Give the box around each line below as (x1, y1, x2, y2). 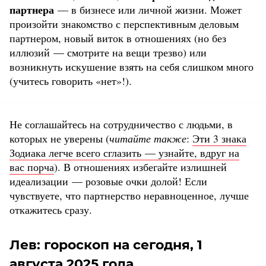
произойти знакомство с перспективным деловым (9, 17, 239, 31)
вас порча (9, 160, 54, 175)
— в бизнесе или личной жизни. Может (54, 2, 242, 17)
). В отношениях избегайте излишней (54, 160, 227, 175)
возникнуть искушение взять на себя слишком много (9, 59, 254, 74)
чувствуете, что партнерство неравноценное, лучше (9, 188, 249, 203)
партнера (9, 2, 54, 18)
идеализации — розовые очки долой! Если (9, 174, 207, 189)
